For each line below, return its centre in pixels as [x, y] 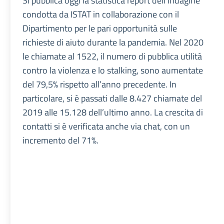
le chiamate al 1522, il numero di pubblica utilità [112, 56]
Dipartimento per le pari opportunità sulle [100, 28]
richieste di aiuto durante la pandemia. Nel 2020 [113, 42]
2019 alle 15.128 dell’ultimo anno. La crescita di [113, 112]
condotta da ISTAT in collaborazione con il [101, 14]
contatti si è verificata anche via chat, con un [106, 126]
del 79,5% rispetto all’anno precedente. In [100, 84]
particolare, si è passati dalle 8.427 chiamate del [112, 98]
